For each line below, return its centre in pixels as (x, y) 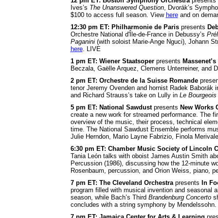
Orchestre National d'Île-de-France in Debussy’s (138, 34)
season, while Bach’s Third (109, 197)
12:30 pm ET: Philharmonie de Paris (125, 27)
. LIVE (91, 49)
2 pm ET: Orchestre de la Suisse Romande (134, 80)
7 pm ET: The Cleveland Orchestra (122, 182)
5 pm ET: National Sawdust (111, 107)
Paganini (82, 41)
